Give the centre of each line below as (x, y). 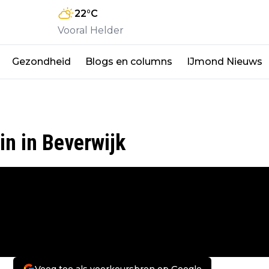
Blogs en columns (129, 61)
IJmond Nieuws (225, 61)
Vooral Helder (91, 30)
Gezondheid (41, 61)
